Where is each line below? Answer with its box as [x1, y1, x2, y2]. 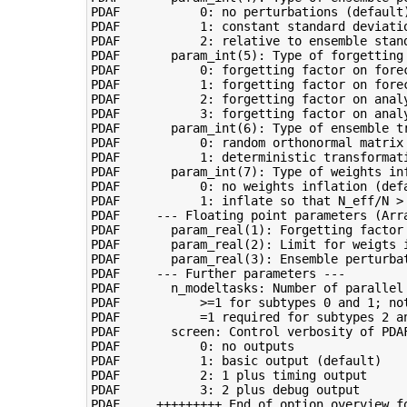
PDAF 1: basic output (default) [90, 353, 382, 369]
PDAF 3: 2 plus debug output [90, 382, 360, 398]
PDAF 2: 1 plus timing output [90, 368, 367, 383]
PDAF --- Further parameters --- [90, 266, 345, 282]
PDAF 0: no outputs [90, 339, 294, 354]
